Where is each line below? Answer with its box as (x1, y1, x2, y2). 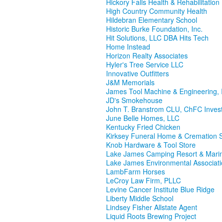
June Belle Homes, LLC (106, 113, 179, 123)
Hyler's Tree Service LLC (106, 59, 183, 70)
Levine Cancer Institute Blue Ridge (106, 184, 215, 195)
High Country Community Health (106, 6, 207, 16)
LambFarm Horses (106, 166, 165, 177)
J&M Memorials (106, 77, 155, 88)
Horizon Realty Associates (106, 51, 188, 61)
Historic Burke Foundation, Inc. (106, 24, 203, 34)
